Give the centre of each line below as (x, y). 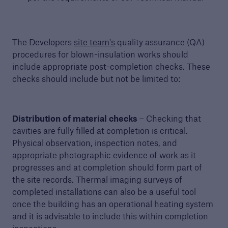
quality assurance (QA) (160, 42)
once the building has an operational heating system (112, 204)
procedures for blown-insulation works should (100, 54)
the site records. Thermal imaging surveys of (97, 179)
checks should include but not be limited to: (96, 79)
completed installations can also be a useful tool (104, 192)
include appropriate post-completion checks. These (111, 66)
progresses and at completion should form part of (107, 167)
